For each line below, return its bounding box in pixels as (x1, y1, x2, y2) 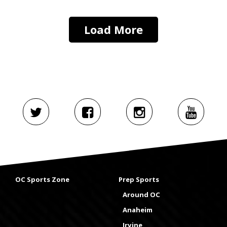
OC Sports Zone (15, 174, 69, 184)
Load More (84, 22, 143, 37)
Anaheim (123, 205, 153, 214)
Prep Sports (119, 174, 159, 184)
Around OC (123, 190, 160, 199)
